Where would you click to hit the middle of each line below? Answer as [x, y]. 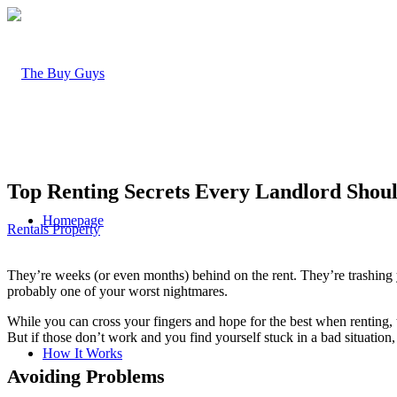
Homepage [73, 220]
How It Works [82, 353]
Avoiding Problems [86, 376]
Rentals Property [54, 229]
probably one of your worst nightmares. [117, 291]
